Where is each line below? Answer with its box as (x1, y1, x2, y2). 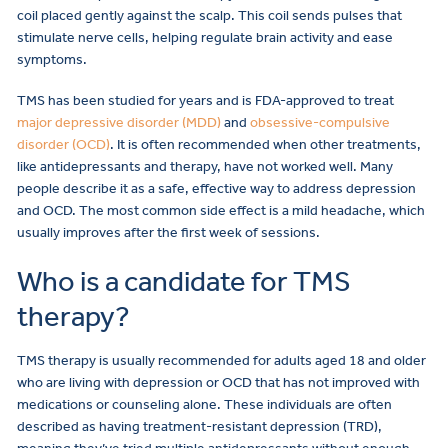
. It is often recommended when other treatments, (110, 136, 421, 154)
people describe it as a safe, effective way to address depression (17, 180, 416, 198)
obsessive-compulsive (250, 114, 390, 132)
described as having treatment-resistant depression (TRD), (17, 417, 382, 435)
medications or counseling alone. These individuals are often (17, 395, 392, 413)
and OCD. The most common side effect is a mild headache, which (17, 202, 425, 220)
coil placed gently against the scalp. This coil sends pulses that (17, 6, 402, 24)
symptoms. (17, 50, 87, 68)
